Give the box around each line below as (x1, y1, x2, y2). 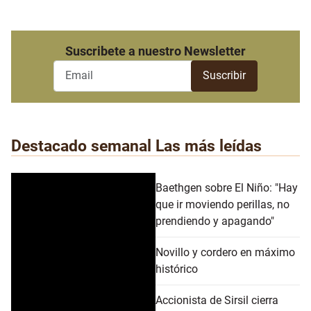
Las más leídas (155, 135, 262, 155)
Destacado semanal (11, 135, 151, 155)
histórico (155, 262, 198, 276)
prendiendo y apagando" (155, 214, 274, 228)
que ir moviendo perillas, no (155, 197, 289, 211)
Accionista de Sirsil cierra (155, 293, 278, 307)
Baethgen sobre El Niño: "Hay (155, 180, 298, 194)
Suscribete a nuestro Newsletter (65, 43, 246, 58)
